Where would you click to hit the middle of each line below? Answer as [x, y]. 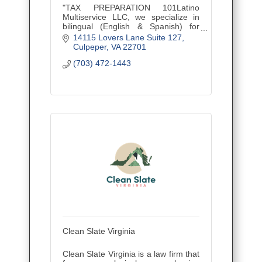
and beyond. [86, 55]
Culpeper [89, 46]
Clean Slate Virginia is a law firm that [131, 254]
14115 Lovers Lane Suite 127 [127, 37]
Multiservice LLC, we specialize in [131, 17]
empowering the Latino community [131, 45]
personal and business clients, [131, 36]
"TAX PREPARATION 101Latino [131, 8]
